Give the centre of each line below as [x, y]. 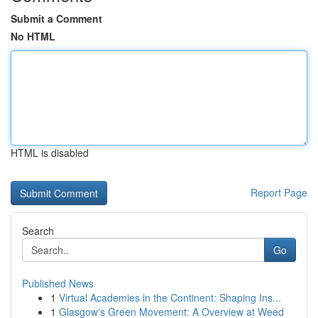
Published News [58, 283]
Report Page [279, 192]
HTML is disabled [50, 153]
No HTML [33, 36]
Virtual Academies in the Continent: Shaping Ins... [170, 297]
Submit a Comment [56, 18]
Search [38, 231]
